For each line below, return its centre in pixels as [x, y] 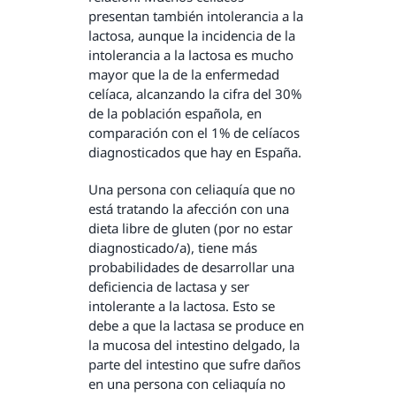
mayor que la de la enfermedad [183, 75]
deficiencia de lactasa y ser [168, 287]
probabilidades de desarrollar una [191, 267]
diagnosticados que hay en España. [194, 152]
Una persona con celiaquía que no [191, 190]
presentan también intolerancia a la [195, 16]
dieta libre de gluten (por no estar [190, 228]
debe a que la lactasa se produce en [196, 326]
